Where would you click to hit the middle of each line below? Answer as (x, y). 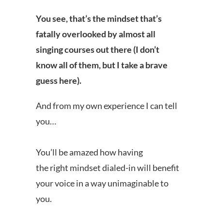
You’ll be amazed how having (89, 152)
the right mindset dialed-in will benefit (108, 168)
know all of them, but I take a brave (102, 65)
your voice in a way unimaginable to (102, 183)
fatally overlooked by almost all (96, 34)
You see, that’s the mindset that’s (99, 18)
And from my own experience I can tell (107, 106)
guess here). (59, 80)
